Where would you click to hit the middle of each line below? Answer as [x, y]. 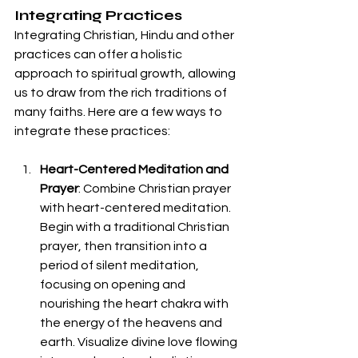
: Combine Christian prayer [156, 189]
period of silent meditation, [121, 266]
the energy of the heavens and [132, 323]
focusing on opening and [114, 285]
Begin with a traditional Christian [136, 227]
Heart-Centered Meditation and [135, 170]
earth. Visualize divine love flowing [140, 342]
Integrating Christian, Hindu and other [125, 36]
